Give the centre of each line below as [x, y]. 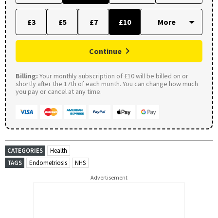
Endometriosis [48, 163]
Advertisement [109, 177]
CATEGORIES [25, 150]
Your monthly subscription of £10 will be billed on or [113, 76]
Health [59, 150]
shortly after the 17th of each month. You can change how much [107, 83]
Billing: [27, 76]
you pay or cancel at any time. [59, 91]
